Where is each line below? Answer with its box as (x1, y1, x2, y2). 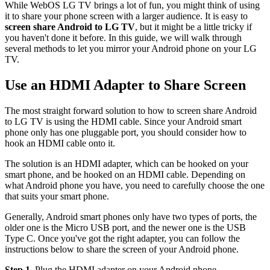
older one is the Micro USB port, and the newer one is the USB (5, 222, 246, 233)
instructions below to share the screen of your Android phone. (5, 243, 239, 254)
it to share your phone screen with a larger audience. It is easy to (5, 10, 248, 21)
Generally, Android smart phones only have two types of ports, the (5, 211, 257, 222)
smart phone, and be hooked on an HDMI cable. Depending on (5, 169, 245, 180)
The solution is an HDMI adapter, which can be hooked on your (5, 158, 248, 169)
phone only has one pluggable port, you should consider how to (5, 127, 246, 137)
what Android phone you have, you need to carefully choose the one (5, 180, 265, 190)
